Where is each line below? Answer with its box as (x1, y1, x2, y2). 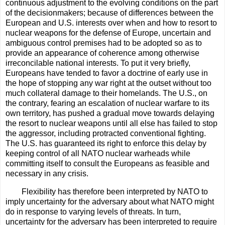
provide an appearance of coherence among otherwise (6, 48, 199, 57)
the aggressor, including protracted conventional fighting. (6, 129, 206, 138)
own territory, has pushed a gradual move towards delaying (6, 108, 214, 118)
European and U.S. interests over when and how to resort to (6, 18, 217, 27)
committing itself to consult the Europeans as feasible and (6, 159, 209, 168)
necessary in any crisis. (6, 169, 88, 178)
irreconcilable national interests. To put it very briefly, (6, 58, 190, 67)
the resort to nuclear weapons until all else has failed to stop (6, 119, 217, 128)
